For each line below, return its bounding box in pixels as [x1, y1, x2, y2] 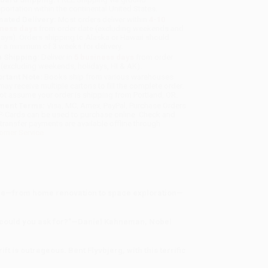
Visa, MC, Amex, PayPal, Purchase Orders [45, 101, 187, 111]
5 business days [74, 53, 135, 62]
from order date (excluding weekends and [37, 24, 184, 33]
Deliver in [39, 53, 75, 62]
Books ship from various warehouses [42, 72, 174, 82]
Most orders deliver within [56, 15, 150, 25]
